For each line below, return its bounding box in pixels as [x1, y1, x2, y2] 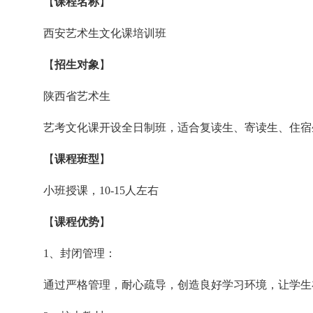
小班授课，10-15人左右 [43, 184, 159, 197]
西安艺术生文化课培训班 [43, 27, 166, 40]
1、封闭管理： [43, 247, 116, 260]
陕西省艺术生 [43, 90, 110, 103]
